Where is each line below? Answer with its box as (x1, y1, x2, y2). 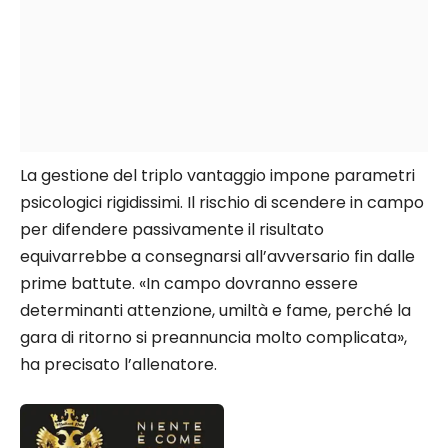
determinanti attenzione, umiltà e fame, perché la (20, 299, 411, 323)
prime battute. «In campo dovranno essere (20, 272, 358, 296)
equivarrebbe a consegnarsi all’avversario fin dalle (20, 245, 415, 269)
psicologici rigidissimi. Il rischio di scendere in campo (20, 191, 424, 215)
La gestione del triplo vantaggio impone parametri (20, 164, 415, 188)
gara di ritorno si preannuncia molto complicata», (20, 326, 407, 350)
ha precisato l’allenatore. (20, 353, 217, 377)
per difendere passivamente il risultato (20, 218, 324, 242)
